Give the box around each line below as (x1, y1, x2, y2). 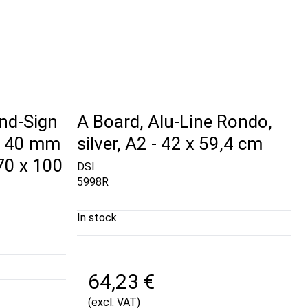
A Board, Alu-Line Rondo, (77, 111, 272, 132)
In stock (77, 211, 117, 225)
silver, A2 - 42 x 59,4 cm (77, 133, 263, 154)
